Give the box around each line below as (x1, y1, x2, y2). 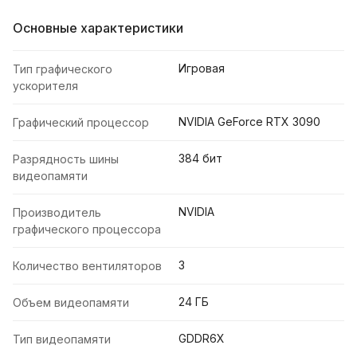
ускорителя (13, 79, 78, 93)
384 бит (178, 151, 222, 166)
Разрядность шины (13, 152, 119, 167)
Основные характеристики (13, 20, 183, 37)
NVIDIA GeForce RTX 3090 (178, 115, 320, 129)
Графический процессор (13, 116, 149, 130)
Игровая (178, 61, 225, 76)
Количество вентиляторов (13, 259, 162, 273)
